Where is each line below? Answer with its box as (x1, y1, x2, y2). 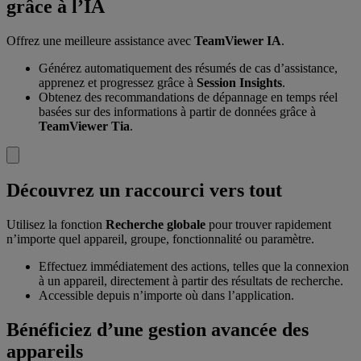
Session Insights (197, 76, 282, 90)
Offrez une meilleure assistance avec (6, 34, 194, 48)
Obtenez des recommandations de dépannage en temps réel (39, 90, 338, 105)
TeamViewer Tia (39, 119, 130, 134)
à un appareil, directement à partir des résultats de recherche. (39, 273, 343, 288)
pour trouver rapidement (205, 217, 331, 231)
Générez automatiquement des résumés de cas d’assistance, (39, 61, 338, 76)
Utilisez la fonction (6, 217, 106, 231)
